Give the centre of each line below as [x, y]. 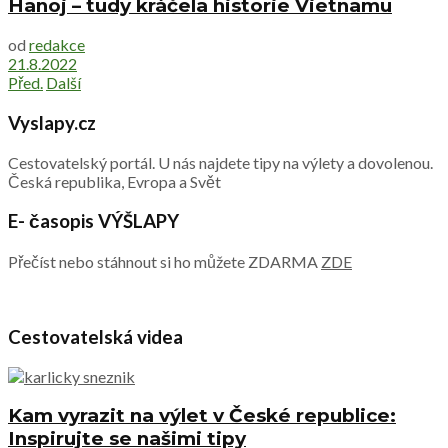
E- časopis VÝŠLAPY [93, 221]
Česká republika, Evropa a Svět [114, 181]
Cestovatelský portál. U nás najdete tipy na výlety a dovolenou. [220, 162]
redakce [57, 45]
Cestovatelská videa [95, 336]
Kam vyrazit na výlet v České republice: [202, 416]
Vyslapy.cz [52, 122]
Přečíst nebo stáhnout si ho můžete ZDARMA [164, 262]
